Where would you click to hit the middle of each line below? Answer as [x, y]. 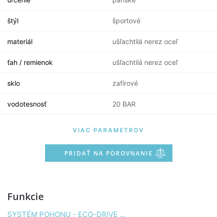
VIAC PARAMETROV [108, 130]
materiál [20, 41]
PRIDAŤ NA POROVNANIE [108, 153]
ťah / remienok [30, 62]
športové [126, 21]
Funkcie [26, 196]
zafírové [125, 83]
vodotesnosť [27, 104]
